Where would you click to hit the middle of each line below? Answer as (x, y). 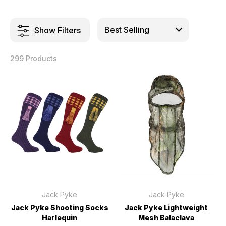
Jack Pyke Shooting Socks (60, 207)
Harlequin (60, 217)
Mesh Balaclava (166, 217)
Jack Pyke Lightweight (166, 207)
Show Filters (58, 30)
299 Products (34, 58)
